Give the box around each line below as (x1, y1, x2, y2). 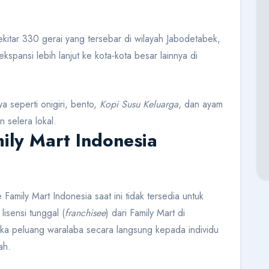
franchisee (65, 206, 106, 220)
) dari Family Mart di (106, 206, 185, 220)
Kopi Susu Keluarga (100, 97, 178, 112)
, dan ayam (178, 97, 223, 112)
